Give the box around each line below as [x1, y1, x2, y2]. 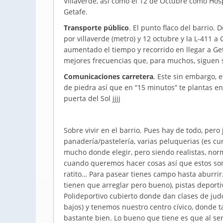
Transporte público [64, 23, 129, 32]
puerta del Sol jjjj [64, 94, 120, 103]
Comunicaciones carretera [64, 72, 153, 81]
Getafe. [64, 7, 88, 16]
